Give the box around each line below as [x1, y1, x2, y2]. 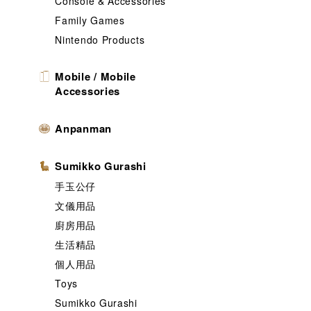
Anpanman [55, 121, 112, 136]
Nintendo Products [55, 33, 145, 47]
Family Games [55, 13, 125, 27]
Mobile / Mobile [55, 69, 136, 84]
